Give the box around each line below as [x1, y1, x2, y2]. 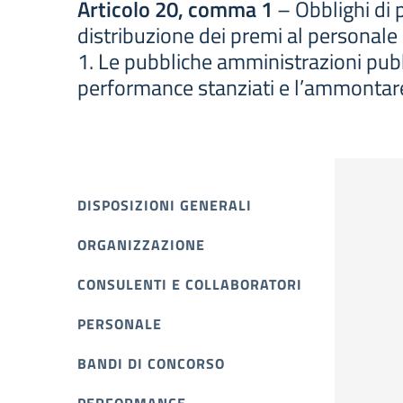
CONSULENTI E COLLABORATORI [77, 273, 302, 295]
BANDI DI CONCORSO [77, 353, 225, 374]
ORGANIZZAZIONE [77, 234, 205, 255]
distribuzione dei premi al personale [77, 19, 398, 51]
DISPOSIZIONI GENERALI [77, 194, 252, 216]
